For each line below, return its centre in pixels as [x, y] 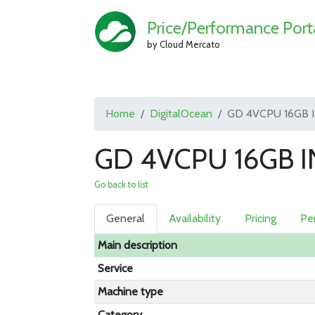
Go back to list [122, 185]
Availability [195, 218]
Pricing [261, 218]
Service [116, 268]
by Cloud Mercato [184, 44]
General [126, 218]
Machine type [131, 291]
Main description [138, 245]
